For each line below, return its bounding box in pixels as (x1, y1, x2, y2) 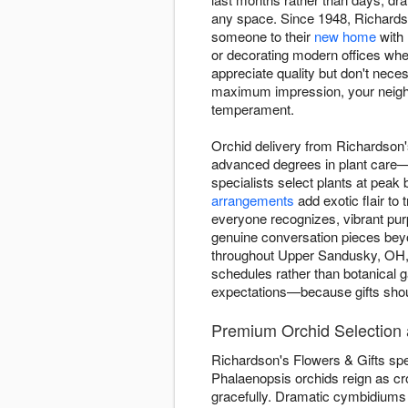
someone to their (211, 26, 314, 46)
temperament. (211, 99, 294, 119)
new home (314, 26, 376, 46)
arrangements (211, 190, 294, 210)
